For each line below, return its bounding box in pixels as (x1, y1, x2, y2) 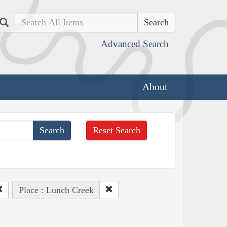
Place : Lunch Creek (18, 184, 94, 195)
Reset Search (93, 125, 141, 135)
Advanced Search (101, 39, 169, 49)
